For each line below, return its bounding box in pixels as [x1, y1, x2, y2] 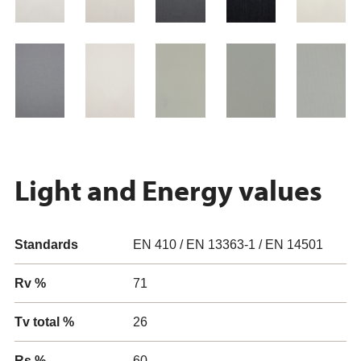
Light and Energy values [15, 171, 322, 208]
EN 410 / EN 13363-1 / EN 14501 [133, 238, 323, 251]
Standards [15, 238, 78, 251]
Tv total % [15, 315, 74, 329]
